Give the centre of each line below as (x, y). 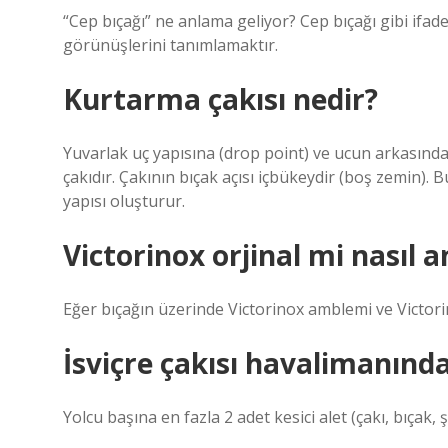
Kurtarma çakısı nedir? (220, 99)
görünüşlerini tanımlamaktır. (170, 45)
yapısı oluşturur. (124, 201)
